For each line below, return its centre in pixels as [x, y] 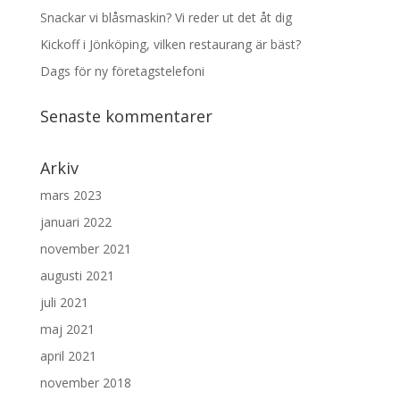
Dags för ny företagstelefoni [122, 71]
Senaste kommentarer [126, 117]
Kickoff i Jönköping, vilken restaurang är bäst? [170, 45]
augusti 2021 [77, 276]
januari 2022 [75, 222]
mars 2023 [71, 196]
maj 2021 [67, 329]
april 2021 [68, 356]
